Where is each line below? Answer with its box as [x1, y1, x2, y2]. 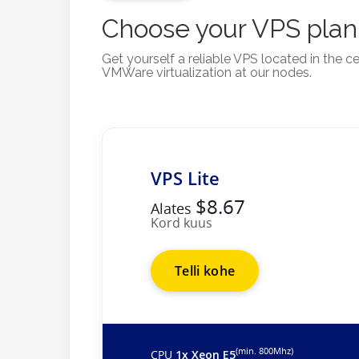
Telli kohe [175, 261, 236, 280]
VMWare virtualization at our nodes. [102, 64, 312, 80]
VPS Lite [151, 165, 220, 190]
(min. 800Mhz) [236, 345, 293, 357]
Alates [151, 198, 196, 218]
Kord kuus [151, 213, 212, 232]
